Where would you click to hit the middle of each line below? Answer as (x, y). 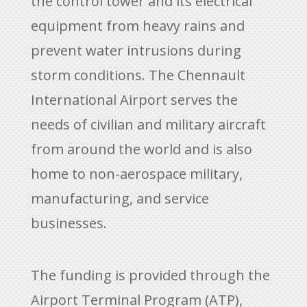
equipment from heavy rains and (137, 26)
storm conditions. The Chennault (138, 75)
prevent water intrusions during (136, 50)
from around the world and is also (141, 149)
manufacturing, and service (120, 198)
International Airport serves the (134, 100)
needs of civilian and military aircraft (148, 124)
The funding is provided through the (150, 275)
